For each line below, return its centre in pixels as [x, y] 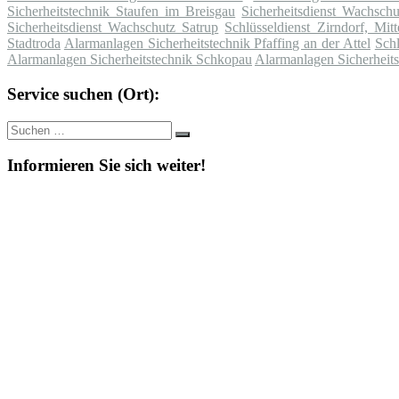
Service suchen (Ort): [83, 94]
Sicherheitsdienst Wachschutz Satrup [113, 28]
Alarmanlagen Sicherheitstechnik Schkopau [130, 60]
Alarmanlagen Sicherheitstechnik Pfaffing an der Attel [217, 44]
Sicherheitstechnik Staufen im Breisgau [122, 12]
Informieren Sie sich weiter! [106, 166]
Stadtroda [34, 44]
